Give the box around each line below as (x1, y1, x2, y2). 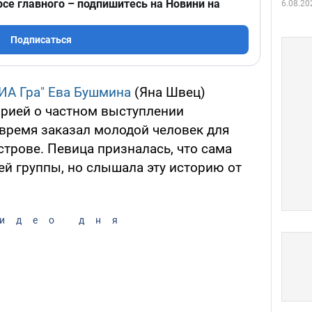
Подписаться (10, 34, 72, 46)
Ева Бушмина (48, 84, 131, 101)
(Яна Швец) (131, 84, 205, 101)
